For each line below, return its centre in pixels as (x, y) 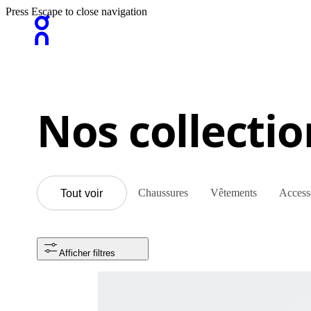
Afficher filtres (87, 253)
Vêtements (233, 193)
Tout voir (82, 193)
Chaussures (163, 193)
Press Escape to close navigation (76, 11)
